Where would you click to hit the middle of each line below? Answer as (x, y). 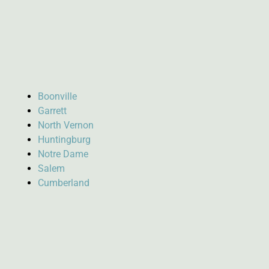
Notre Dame (63, 154)
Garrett (52, 110)
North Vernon (65, 125)
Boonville (57, 96)
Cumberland (63, 183)
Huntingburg (64, 139)
